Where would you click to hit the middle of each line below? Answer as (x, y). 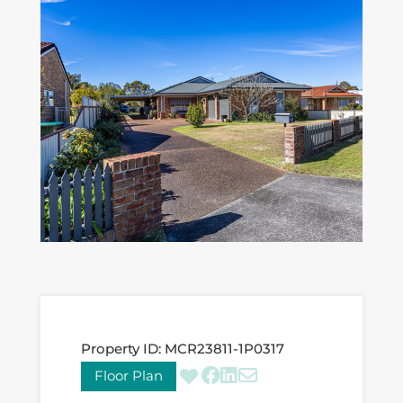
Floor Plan (128, 376)
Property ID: (121, 349)
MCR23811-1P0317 (224, 349)
